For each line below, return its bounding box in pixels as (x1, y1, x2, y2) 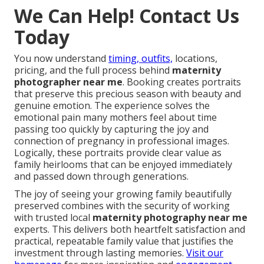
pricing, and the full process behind (14, 64, 172, 77)
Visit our (186, 246, 223, 260)
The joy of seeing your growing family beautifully (14, 187, 232, 201)
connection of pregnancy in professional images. (14, 134, 229, 148)
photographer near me (14, 75, 123, 89)
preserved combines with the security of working (14, 199, 230, 213)
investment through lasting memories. (14, 246, 186, 260)
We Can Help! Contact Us (14, 3, 239, 29)
